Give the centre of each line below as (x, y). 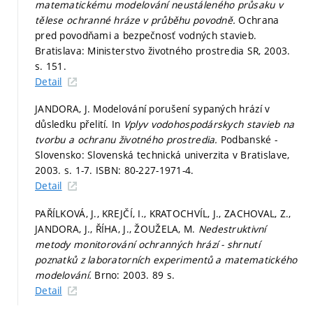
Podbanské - (249, 140)
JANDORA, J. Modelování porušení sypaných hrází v (153, 109)
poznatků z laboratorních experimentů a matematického (166, 259)
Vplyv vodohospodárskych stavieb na (209, 124)
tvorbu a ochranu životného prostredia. (128, 140)
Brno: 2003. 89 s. (135, 275)
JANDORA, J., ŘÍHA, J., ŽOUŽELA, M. (117, 228)
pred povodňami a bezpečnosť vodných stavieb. (146, 35)
